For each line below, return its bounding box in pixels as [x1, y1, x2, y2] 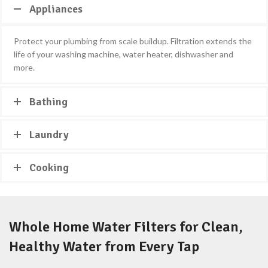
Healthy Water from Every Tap [9, 237, 199, 256]
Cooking [29, 161, 69, 175]
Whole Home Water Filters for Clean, [9, 218, 243, 236]
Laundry [29, 128, 69, 142]
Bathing [29, 95, 68, 109]
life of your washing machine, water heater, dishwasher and [14, 49, 233, 60]
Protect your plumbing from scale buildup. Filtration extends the [14, 36, 252, 47]
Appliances [29, 2, 83, 16]
